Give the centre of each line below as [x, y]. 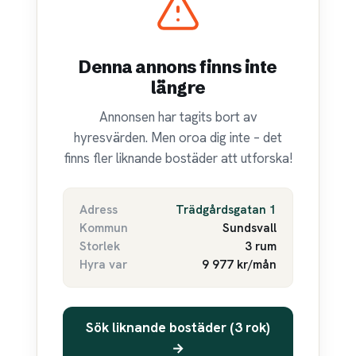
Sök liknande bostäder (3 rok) [178, 328]
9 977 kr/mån [239, 264]
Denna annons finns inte [178, 67]
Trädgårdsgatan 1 [226, 209]
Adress [99, 209]
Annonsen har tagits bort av [178, 116]
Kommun [104, 228]
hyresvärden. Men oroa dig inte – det [178, 137]
